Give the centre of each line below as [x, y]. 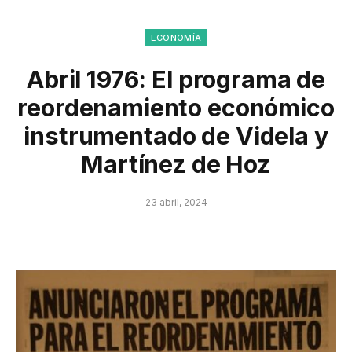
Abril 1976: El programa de [176, 79]
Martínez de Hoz [176, 164]
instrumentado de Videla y [176, 136]
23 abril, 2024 [176, 202]
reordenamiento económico [176, 107]
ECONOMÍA [176, 37]
